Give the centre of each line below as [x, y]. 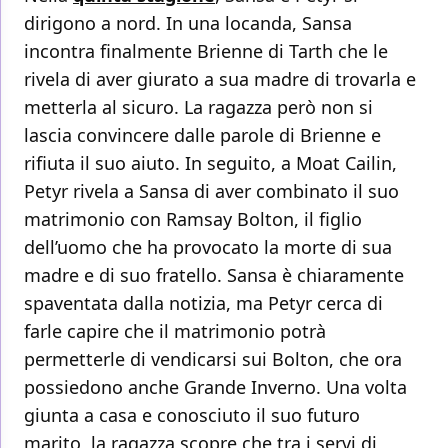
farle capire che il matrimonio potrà [175, 331]
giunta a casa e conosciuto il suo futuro [192, 415]
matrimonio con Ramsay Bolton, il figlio [193, 219]
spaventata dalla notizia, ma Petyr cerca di [203, 303]
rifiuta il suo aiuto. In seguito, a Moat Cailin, [210, 163]
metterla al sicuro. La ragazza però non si [198, 107]
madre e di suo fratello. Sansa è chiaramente [214, 275]
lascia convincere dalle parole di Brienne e [202, 135]
